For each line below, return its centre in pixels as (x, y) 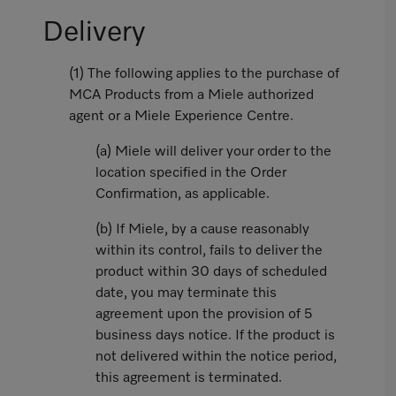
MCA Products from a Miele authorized (191, 95)
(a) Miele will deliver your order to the (213, 152)
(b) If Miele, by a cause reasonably (202, 230)
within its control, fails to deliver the (209, 251)
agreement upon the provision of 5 (204, 315)
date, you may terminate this (186, 293)
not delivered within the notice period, (216, 357)
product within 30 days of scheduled (211, 272)
